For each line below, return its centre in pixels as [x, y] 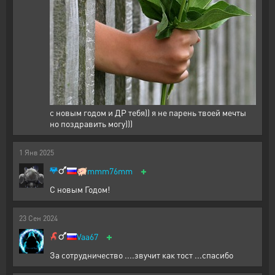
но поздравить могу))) [91, 124]
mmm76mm [110, 171]
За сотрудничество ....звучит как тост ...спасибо [141, 255]
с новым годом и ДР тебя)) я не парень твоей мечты [148, 113]
